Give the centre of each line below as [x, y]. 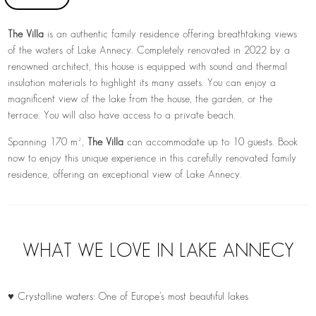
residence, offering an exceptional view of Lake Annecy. [125, 175]
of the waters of [43, 50]
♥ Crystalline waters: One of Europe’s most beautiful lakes [128, 297]
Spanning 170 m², [48, 142]
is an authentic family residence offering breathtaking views [171, 34]
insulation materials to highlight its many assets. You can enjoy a [142, 83]
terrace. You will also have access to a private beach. [122, 115]
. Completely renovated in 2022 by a [211, 50]
